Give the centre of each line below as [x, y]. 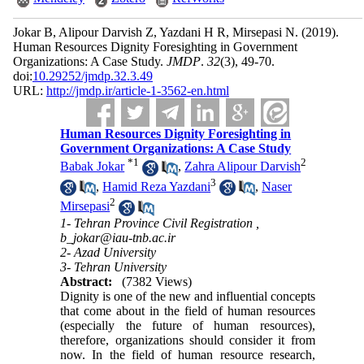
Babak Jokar [93, 167]
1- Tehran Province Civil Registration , [160, 223]
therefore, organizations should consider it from [188, 340]
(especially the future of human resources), [188, 325]
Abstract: [87, 281]
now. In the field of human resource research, [188, 354]
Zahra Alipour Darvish [243, 167]
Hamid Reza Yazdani [157, 186]
